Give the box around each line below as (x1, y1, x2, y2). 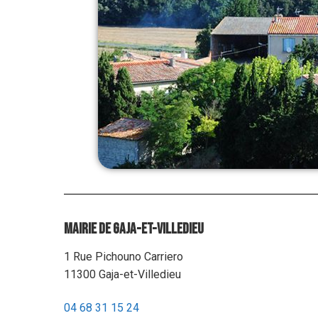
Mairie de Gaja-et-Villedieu (64, 219, 204, 238)
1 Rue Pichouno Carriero (64, 249, 183, 263)
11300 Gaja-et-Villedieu (64, 267, 181, 281)
